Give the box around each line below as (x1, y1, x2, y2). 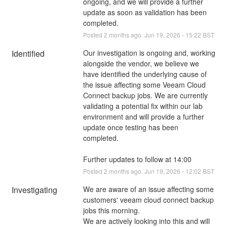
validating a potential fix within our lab (83, 100, 203, 111)
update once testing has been (83, 122, 178, 132)
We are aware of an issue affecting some (83, 183, 214, 194)
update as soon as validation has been (83, 7, 207, 17)
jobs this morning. (83, 205, 140, 215)
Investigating (12, 183, 58, 196)
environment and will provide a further (83, 111, 204, 122)
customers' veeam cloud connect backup (83, 194, 214, 205)
